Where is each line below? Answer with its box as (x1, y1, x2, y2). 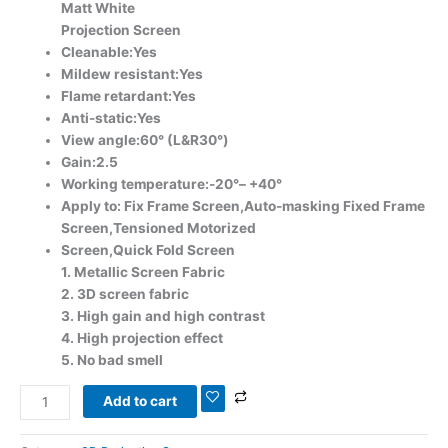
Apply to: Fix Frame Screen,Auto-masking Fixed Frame (61, 198, 426, 215)
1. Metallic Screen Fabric (61, 264, 226, 281)
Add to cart (103, 393, 178, 410)
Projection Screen (61, 22, 182, 39)
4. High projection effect (61, 330, 224, 347)
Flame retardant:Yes (61, 88, 197, 105)
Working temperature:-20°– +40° (61, 176, 283, 193)
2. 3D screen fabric (61, 286, 190, 303)
